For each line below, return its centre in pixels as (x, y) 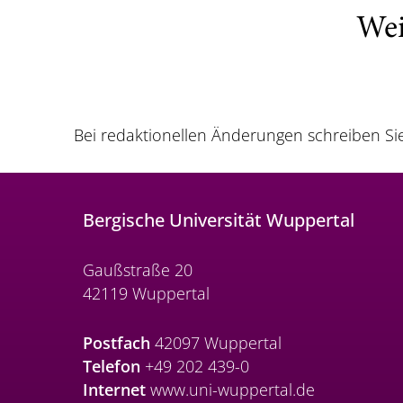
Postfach (116, 343)
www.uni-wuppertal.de (230, 390)
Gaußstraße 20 (138, 270)
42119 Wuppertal (146, 294)
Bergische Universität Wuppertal (219, 220)
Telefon (112, 367)
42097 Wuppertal (216, 343)
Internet (114, 390)
